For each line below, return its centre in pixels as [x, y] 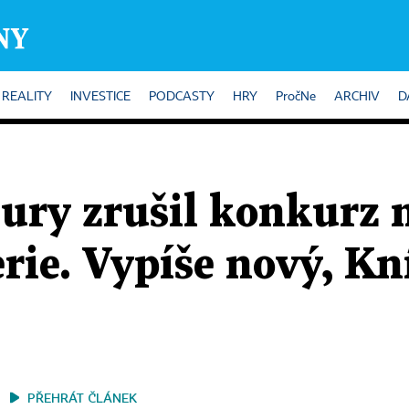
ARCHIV [357, 97]
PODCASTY [182, 97]
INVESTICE [100, 97]
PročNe [296, 97]
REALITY [27, 97]
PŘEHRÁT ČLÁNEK [82, 398]
